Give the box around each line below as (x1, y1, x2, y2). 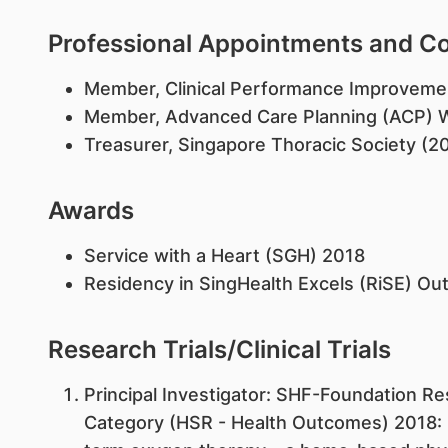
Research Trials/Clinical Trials (47, 335, 391, 364)
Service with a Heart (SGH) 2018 (83, 245, 365, 266)
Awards (47, 196, 134, 225)
